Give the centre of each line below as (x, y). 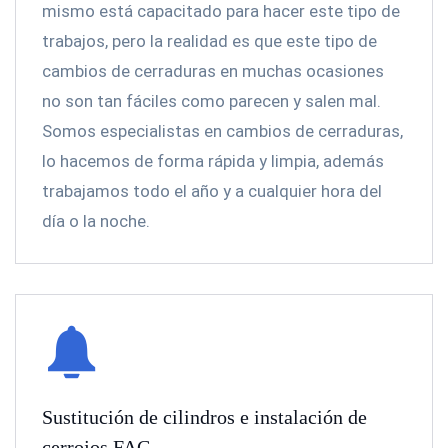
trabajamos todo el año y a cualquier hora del (212, 191)
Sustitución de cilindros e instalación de (204, 417)
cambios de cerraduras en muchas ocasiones (213, 71)
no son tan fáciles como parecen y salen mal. (211, 101)
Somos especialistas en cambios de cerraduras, (222, 131)
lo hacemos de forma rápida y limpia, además (213, 161)
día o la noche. (96, 221)
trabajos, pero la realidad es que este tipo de (209, 41)
